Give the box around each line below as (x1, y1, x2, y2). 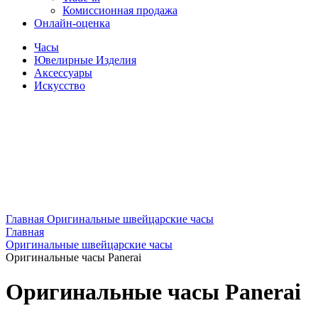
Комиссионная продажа (62, 4, 177, 16)
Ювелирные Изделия (34, 54, 136, 66)
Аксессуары (34, 67, 92, 79)
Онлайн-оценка (34, 17, 110, 29)
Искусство (34, 79, 85, 92)
